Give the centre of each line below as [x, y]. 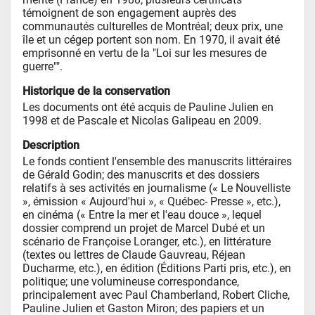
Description [51, 145]
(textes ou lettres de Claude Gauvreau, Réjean [134, 255]
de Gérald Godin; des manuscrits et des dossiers [141, 174]
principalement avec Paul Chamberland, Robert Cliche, [156, 295]
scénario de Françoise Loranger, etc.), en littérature [147, 241]
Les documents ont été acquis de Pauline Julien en [148, 107]
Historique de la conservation [97, 91]
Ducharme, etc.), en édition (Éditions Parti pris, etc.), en [157, 268]
